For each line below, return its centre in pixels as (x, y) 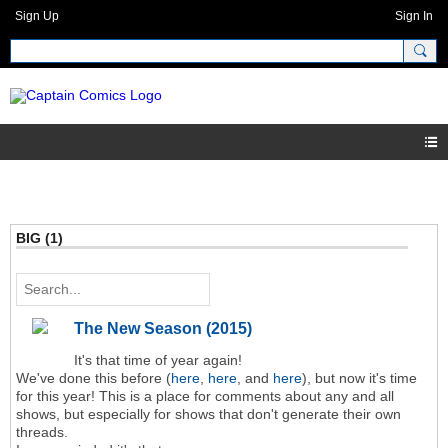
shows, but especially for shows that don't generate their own (208, 414)
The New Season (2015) (163, 329)
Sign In (414, 16)
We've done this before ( (93, 378)
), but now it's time (359, 378)
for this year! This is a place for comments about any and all (205, 396)
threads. (42, 432)
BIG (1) (39, 238)
